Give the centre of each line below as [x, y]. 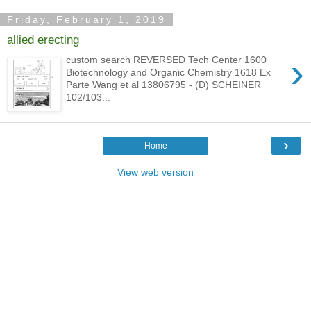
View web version [155, 172]
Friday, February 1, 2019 [86, 20]
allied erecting [43, 40]
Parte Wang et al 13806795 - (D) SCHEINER [164, 84]
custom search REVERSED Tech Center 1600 [167, 59]
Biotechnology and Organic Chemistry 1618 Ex [169, 72]
